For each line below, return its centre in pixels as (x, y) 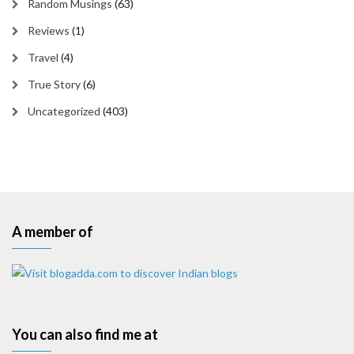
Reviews (49, 30)
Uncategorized (64, 111)
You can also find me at (85, 335)
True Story (54, 84)
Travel (43, 57)
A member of (53, 232)
